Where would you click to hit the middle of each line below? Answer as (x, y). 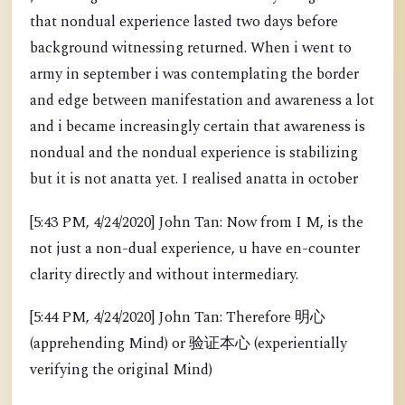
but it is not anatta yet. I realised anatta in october (194, 180)
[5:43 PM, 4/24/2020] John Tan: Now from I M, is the (197, 222)
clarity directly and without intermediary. (164, 275)
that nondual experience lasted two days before (184, 23)
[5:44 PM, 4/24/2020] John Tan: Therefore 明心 (178, 318)
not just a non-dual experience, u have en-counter (195, 249)
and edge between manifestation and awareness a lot (202, 101)
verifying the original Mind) (121, 371)
